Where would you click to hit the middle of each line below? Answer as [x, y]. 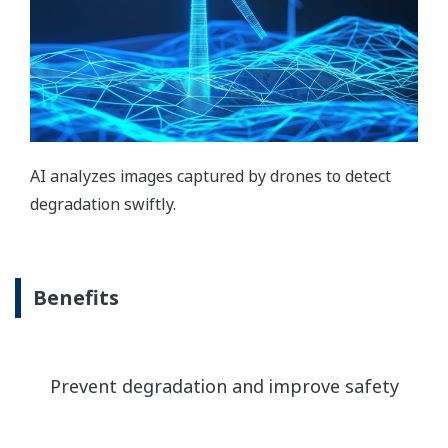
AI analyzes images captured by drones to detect [210, 176]
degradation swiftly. [103, 204]
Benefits [76, 298]
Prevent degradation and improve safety [224, 386]
